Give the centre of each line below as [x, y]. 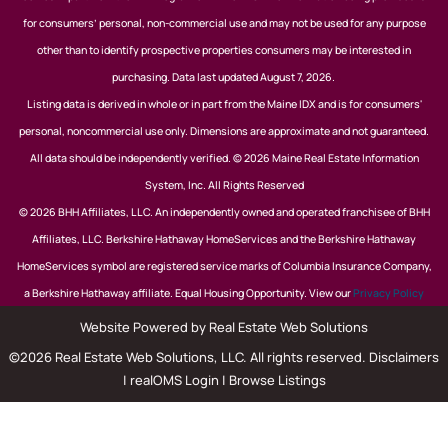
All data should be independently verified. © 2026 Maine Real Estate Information [224, 158]
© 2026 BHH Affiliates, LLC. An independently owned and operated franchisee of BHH [224, 212]
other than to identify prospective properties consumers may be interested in [224, 50]
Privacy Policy [388, 293]
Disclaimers [404, 357]
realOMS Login [174, 380]
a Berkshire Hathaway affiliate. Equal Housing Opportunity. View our [188, 293]
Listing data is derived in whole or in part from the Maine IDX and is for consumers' [224, 104]
